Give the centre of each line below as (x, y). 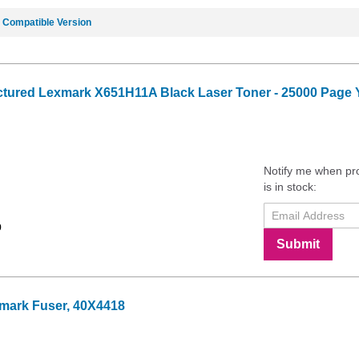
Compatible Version (47, 22)
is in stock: (290, 186)
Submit (298, 244)
